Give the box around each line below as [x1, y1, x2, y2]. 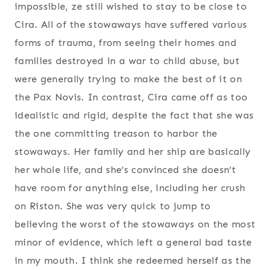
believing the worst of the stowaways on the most [15, 218, 256, 230]
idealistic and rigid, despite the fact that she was [15, 109, 254, 122]
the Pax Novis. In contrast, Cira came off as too [15, 91, 248, 103]
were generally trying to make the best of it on [15, 73, 243, 85]
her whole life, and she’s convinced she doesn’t [15, 164, 237, 176]
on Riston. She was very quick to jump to [15, 200, 211, 212]
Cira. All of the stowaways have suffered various [15, 19, 247, 31]
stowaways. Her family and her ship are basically [15, 146, 251, 158]
